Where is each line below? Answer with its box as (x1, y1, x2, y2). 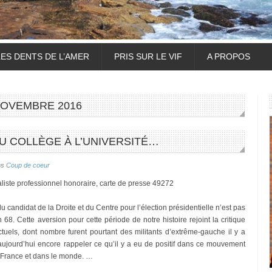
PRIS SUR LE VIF (114, 52, 182, 61)
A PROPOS (207, 52, 250, 61)
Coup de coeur (6, 161, 50, 169)
